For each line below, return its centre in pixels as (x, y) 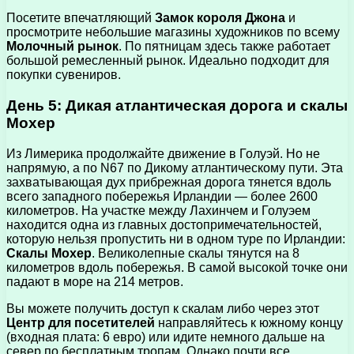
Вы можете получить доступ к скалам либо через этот (163, 308)
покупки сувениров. (64, 75)
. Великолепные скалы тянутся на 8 (196, 253)
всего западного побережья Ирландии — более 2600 (162, 196)
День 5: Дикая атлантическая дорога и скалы (177, 106)
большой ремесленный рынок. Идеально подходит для (168, 61)
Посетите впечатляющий (81, 18)
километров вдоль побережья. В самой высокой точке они (177, 267)
